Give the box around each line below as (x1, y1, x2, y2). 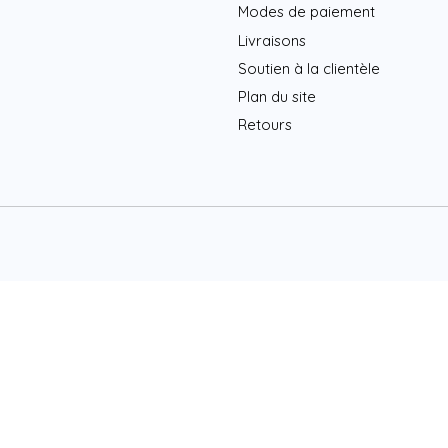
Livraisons (237, 30, 306, 50)
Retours (237, 115, 292, 135)
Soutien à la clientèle (237, 58, 380, 78)
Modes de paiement (237, 2, 375, 22)
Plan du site (237, 86, 316, 106)
